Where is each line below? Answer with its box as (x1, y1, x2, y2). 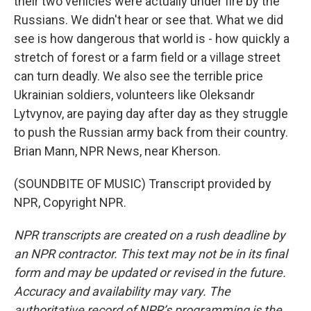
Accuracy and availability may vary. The (14, 284, 230, 299)
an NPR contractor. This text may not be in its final (14, 246, 287, 261)
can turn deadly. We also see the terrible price (14, 69, 263, 83)
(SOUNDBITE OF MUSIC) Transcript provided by (14, 176, 271, 191)
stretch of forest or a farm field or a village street (14, 50, 280, 65)
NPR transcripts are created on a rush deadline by (14, 228, 285, 242)
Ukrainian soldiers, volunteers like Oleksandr (14, 87, 255, 102)
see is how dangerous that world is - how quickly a (14, 31, 289, 46)
